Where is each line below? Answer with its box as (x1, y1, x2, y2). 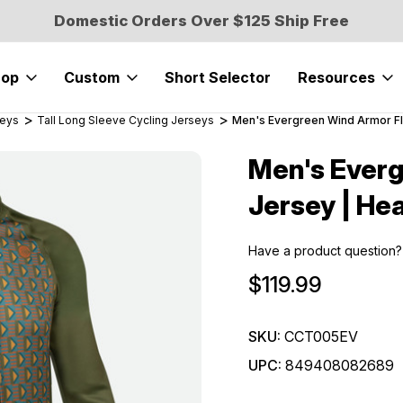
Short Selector (165, 68, 272, 86)
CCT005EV (284, 327, 358, 345)
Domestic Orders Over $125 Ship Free (54, 11, 350, 30)
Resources (298, 68, 376, 86)
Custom (64, 68, 121, 86)
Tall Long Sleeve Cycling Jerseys (37, 113, 214, 127)
